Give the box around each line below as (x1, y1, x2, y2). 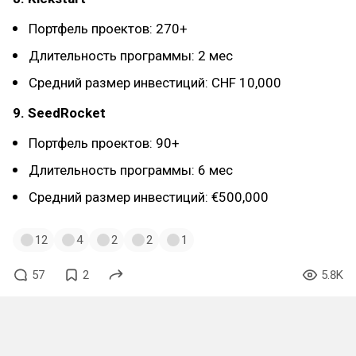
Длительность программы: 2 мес (29, 48, 233, 64)
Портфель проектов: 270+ (29, 21, 188, 37)
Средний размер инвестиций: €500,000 (29, 189, 269, 206)
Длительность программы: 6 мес (29, 162, 233, 179)
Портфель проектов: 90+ (29, 135, 180, 152)
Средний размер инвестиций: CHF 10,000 (29, 75, 281, 91)
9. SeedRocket (13, 105, 106, 122)
